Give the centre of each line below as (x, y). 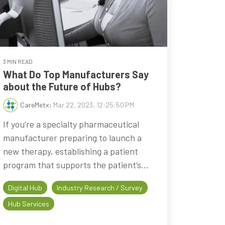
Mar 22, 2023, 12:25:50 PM (93, 104)
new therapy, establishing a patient (70, 151)
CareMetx (34, 104)
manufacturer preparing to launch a (72, 137)
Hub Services (28, 203)
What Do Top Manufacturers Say (76, 74)
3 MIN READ (18, 61)
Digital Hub (25, 187)
